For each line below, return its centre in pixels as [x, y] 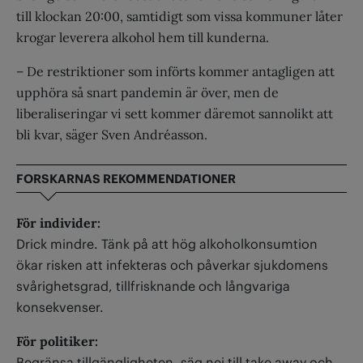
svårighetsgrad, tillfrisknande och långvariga [153, 286]
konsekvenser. [60, 307]
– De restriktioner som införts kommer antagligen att [175, 71]
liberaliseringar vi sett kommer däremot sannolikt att [175, 113]
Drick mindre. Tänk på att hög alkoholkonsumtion [167, 243]
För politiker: [57, 341]
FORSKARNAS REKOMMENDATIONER [126, 178]
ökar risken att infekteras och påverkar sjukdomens [172, 265]
